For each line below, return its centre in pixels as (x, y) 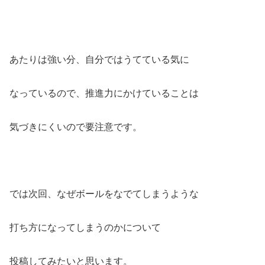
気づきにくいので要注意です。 (76, 127)
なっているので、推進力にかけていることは (104, 93)
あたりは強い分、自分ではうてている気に (99, 60)
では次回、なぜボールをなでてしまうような (104, 194)
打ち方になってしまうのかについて (85, 228)
